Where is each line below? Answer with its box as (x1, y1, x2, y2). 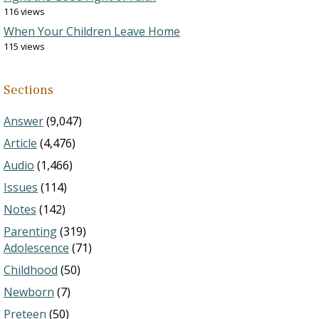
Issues (4, 179, 38, 196)
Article (4, 135, 37, 152)
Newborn (4, 284, 54, 300)
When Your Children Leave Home (4, 23, 180, 40)
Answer (4, 113, 43, 130)
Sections (4, 82, 53, 99)
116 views (4, 5, 45, 19)
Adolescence (4, 240, 69, 256)
